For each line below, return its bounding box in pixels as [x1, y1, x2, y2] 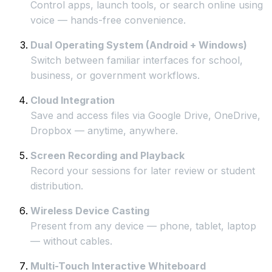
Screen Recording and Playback [30, 149, 185, 161]
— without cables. [30, 234, 112, 247]
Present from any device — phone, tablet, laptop [30, 219, 256, 232]
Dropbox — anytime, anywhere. [30, 124, 178, 137]
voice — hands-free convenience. [30, 13, 186, 26]
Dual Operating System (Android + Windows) [30, 38, 247, 51]
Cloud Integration [30, 93, 115, 106]
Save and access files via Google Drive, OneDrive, [30, 109, 260, 121]
